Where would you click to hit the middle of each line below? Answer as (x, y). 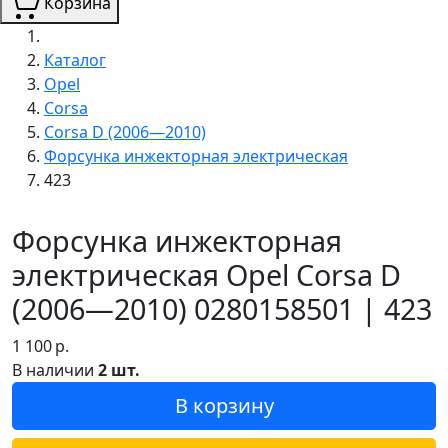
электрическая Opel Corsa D (206, 274)
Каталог (75, 59)
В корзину (224, 405)
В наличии (55, 369)
